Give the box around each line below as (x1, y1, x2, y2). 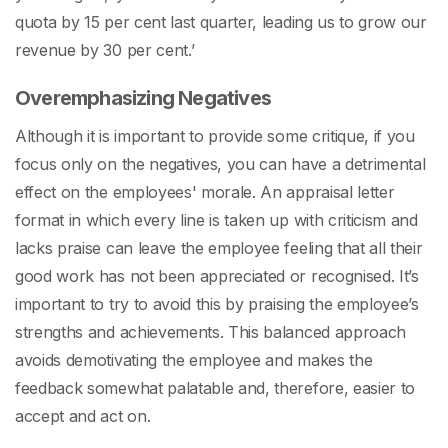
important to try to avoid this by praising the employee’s (15, 294, 419, 315)
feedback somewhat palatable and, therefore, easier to (15, 378, 416, 399)
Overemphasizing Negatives (15, 86, 271, 111)
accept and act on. (15, 406, 151, 427)
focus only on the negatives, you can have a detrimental (15, 154, 426, 175)
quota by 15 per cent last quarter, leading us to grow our (15, 12, 427, 33)
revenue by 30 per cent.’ (15, 40, 199, 61)
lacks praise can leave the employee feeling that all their (15, 238, 423, 259)
